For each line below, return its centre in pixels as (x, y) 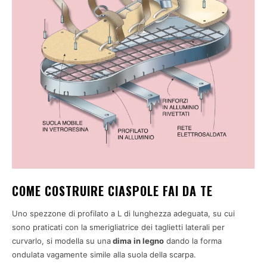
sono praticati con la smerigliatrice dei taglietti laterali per (118, 227)
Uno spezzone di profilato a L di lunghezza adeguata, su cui (123, 214)
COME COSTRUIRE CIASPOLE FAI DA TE (112, 191)
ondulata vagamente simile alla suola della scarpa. (104, 255)
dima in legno (137, 241)
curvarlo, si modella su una (61, 241)
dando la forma (193, 241)
